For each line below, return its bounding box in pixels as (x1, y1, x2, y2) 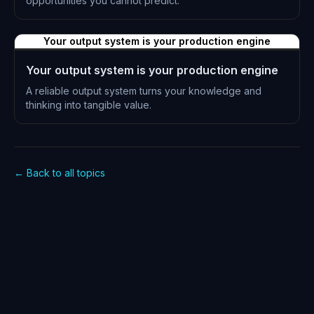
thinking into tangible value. (26, 99, 151, 111)
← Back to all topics (14, 167, 105, 179)
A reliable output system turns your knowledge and (26, 85, 261, 97)
